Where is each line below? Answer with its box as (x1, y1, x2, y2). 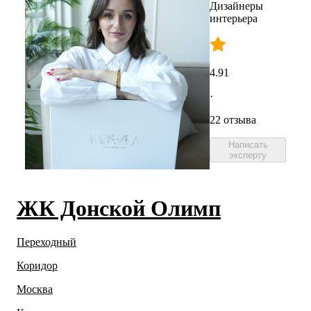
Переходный (17, 236, 76, 249)
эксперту (229, 150, 267, 161)
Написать (228, 140, 268, 151)
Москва (17, 283, 53, 296)
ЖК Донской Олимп (17, 195, 221, 221)
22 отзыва (210, 114, 256, 126)
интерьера (210, 12, 258, 25)
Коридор (17, 260, 58, 272)
